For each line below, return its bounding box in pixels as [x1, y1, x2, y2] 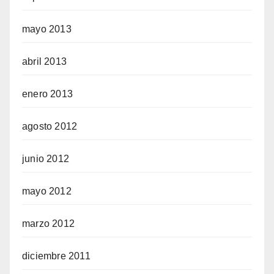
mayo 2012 [22, 186, 72, 197]
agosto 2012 [22, 121, 78, 132]
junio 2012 [22, 154, 69, 165]
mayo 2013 [22, 24, 72, 35]
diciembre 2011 [22, 251, 91, 262]
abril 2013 [22, 56, 67, 67]
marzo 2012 [22, 218, 75, 229]
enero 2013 [22, 89, 73, 100]
